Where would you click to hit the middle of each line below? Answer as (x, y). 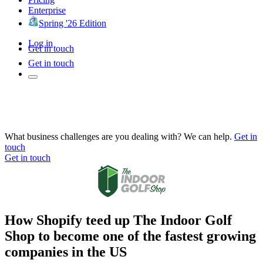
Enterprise (47, 10)
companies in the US (66, 252)
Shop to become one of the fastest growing (130, 236)
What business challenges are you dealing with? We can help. (118, 136)
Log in (41, 43)
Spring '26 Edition (73, 23)
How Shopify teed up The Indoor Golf (118, 220)
